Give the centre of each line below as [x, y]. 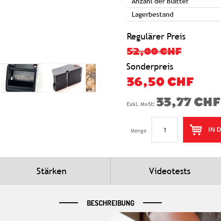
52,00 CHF [154, 52]
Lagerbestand [153, 14]
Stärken [51, 171]
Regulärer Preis [156, 36]
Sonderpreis [150, 66]
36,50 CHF [160, 83]
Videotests [170, 171]
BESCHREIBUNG [110, 203]
